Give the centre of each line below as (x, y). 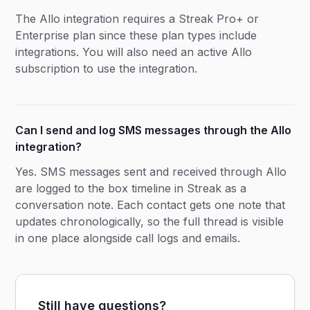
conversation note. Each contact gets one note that (151, 204)
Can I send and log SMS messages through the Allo (154, 130)
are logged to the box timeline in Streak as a (131, 188)
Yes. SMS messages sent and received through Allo (151, 171)
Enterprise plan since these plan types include (136, 35)
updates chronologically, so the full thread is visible (150, 221)
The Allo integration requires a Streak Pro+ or (137, 18)
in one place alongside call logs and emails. (128, 238)
